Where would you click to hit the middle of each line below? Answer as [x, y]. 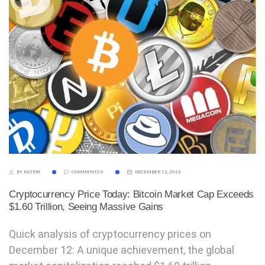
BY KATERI [28, 172]
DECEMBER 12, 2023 [157, 172]
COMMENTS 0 [87, 172]
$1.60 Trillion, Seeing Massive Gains [86, 207]
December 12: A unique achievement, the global [122, 250]
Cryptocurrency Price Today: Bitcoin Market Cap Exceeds [131, 195]
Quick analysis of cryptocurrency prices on [110, 234]
